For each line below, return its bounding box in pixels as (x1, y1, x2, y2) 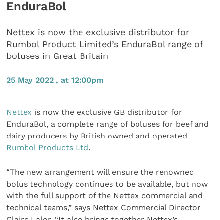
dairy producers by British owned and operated (6, 131, 188, 140)
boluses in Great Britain (6, 51, 109, 61)
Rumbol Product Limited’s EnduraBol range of (6, 39, 203, 50)
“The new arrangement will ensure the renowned (6, 167, 194, 177)
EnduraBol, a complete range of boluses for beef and (6, 119, 209, 129)
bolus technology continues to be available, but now (6, 179, 208, 189)
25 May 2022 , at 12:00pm (6, 75, 104, 84)
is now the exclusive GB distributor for (32, 107, 183, 117)
